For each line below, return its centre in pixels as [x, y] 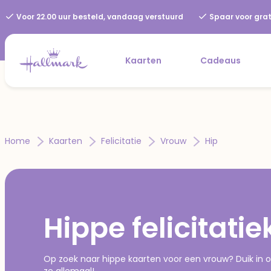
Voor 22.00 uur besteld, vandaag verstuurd [99, 17]
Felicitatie [122, 141]
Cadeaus [220, 60]
